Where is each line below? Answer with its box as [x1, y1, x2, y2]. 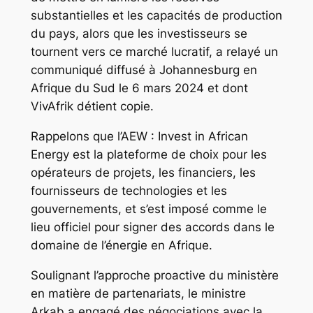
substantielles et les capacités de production [30, 8, 282, 23]
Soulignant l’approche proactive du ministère [30, 268, 279, 282]
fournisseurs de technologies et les [30, 184, 227, 198]
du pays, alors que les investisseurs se [30, 27, 247, 41]
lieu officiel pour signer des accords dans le [30, 220, 275, 235]
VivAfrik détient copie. [30, 99, 154, 114]
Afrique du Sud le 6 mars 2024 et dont [30, 81, 248, 96]
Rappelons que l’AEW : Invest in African [30, 129, 248, 144]
